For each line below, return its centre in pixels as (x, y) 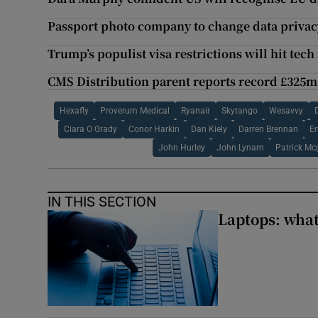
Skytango (240, 111)
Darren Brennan (268, 130)
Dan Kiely (209, 130)
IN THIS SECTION (102, 202)
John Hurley (182, 148)
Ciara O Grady (90, 130)
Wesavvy (286, 111)
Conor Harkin (154, 130)
